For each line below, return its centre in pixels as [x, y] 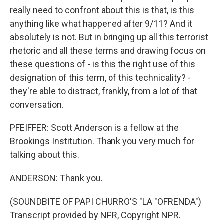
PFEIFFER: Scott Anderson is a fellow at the [94, 128]
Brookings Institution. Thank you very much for [102, 141]
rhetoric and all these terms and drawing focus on [108, 51]
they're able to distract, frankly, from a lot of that [104, 91]
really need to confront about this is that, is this [102, 10]
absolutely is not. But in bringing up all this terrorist [109, 37]
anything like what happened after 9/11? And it [101, 24]
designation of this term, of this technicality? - [100, 77]
